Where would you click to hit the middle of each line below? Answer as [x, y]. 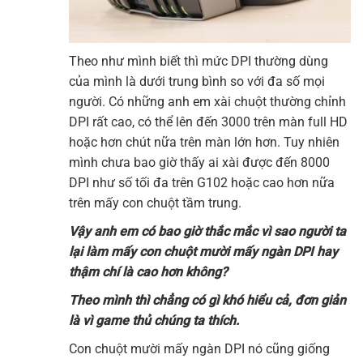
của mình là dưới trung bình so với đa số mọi [197, 82]
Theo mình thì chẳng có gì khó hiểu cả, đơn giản [207, 301]
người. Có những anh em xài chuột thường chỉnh [207, 102]
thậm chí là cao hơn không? [148, 272]
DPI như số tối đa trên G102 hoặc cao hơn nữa [202, 183]
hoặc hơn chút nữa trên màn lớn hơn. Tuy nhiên [204, 143]
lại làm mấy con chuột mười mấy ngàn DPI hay [203, 252]
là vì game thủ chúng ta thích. [154, 321]
